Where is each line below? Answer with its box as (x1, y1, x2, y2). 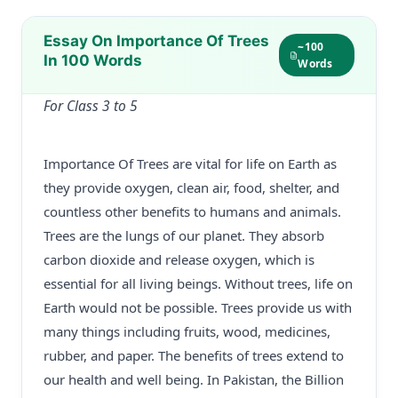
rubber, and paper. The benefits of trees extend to (44, 346, 344, 364)
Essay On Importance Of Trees (44, 32, 269, 50)
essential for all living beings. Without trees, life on (44, 275, 353, 292)
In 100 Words (44, 52, 142, 69)
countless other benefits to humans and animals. (44, 203, 341, 220)
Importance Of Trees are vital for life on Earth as (44, 155, 337, 172)
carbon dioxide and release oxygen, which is (44, 251, 314, 268)
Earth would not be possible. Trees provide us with (44, 298, 352, 316)
